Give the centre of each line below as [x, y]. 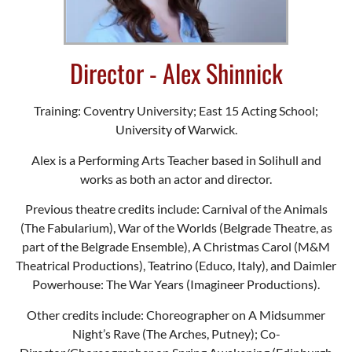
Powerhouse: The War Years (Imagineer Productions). [176, 284]
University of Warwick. [176, 130]
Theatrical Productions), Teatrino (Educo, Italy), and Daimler [176, 266]
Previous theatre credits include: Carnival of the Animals [176, 209]
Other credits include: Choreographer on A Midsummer [176, 314]
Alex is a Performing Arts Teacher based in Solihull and [176, 159]
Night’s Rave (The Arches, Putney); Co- [176, 333]
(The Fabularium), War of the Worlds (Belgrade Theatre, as [176, 228]
